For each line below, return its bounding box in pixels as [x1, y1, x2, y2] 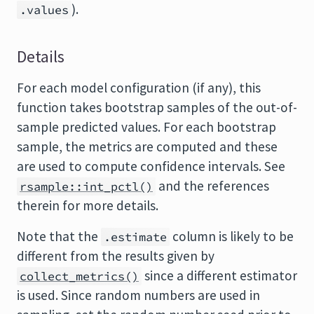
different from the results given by [17, 247, 214, 264]
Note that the [17, 228, 101, 245]
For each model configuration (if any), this [17, 79, 261, 96]
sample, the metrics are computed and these [17, 138, 278, 155]
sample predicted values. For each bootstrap [17, 118, 276, 135]
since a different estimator [142, 267, 297, 284]
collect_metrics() [20, 268, 139, 284]
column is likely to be [170, 228, 294, 245]
